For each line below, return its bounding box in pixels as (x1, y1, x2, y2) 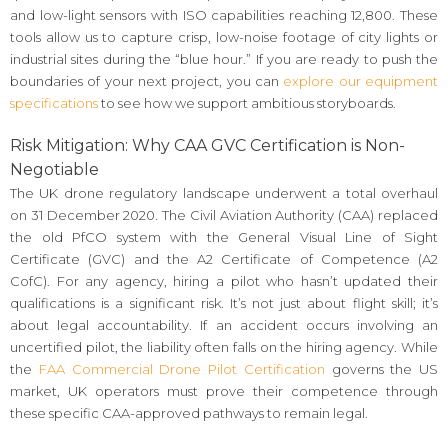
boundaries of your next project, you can (10, 73, 284, 90)
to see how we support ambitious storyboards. (98, 95, 396, 112)
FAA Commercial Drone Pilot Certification (38, 360, 325, 377)
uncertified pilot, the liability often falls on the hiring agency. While (10, 338, 438, 355)
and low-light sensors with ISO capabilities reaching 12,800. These (10, 7, 438, 24)
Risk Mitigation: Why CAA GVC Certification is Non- (10, 135, 405, 155)
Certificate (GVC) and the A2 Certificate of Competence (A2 (10, 250, 438, 267)
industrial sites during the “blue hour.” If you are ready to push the (10, 51, 438, 68)
